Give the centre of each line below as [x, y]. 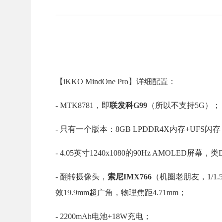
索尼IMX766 [130, 177]
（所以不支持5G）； [184, 106]
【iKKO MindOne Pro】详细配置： [116, 82]
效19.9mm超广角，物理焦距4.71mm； [121, 193]
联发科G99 [128, 106]
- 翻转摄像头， [82, 177]
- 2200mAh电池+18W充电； [103, 217]
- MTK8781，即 [83, 106]
